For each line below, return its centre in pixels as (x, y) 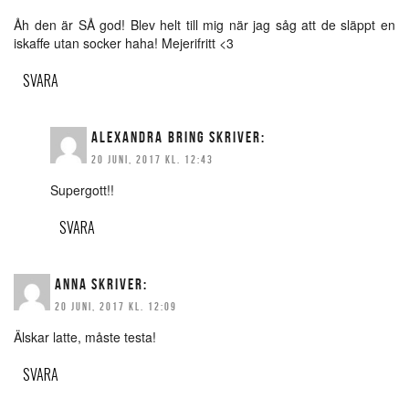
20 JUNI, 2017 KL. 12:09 (116, 307)
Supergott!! (82, 190)
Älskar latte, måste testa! (85, 337)
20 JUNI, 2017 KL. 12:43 (152, 160)
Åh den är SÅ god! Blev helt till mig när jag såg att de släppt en (204, 25)
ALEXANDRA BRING (148, 137)
